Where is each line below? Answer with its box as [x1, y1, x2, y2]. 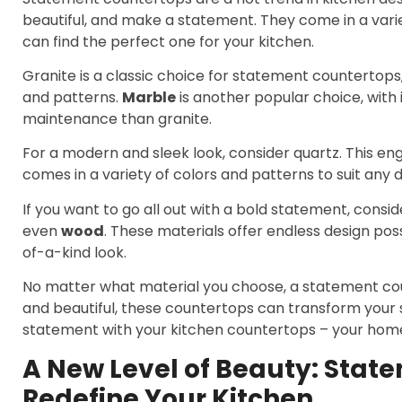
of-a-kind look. [22, 241, 127, 263]
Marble [122, 86, 176, 108]
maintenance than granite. [22, 108, 212, 129]
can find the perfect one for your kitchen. [22, 31, 314, 52]
